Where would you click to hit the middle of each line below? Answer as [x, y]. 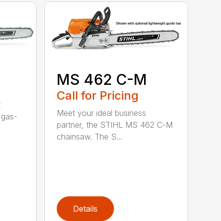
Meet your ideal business [102, 113]
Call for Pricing [98, 96]
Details [86, 209]
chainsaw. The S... [90, 137]
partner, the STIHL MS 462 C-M [115, 125]
